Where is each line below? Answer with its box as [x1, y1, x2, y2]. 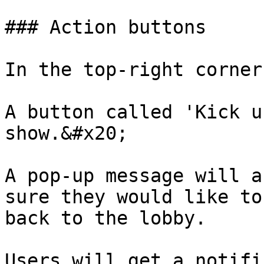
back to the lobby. [5, 207, 206, 229]
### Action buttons [5, 16, 206, 38]
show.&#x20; [5, 123, 128, 144]
